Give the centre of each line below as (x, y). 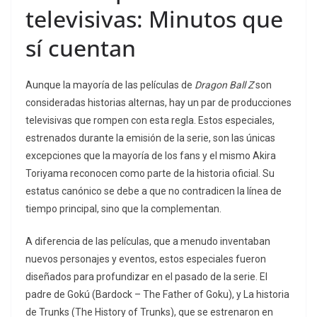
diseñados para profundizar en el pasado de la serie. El (146, 276)
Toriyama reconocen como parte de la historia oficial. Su (150, 173)
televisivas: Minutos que (154, 18)
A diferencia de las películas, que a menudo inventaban (148, 241)
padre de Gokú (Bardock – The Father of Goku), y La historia (157, 294)
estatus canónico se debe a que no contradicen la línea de (154, 191)
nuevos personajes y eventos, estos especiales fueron (146, 259)
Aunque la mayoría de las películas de (110, 85)
